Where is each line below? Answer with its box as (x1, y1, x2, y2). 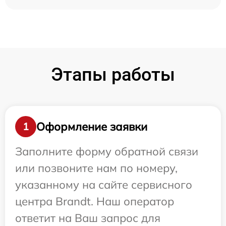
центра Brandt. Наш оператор (15, 194, 174, 209)
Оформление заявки (36, 119, 147, 134)
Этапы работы (51, 64, 175, 86)
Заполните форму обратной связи (15, 144, 198, 159)
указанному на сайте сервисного (15, 178, 192, 192)
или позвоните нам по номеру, (15, 161, 178, 176)
